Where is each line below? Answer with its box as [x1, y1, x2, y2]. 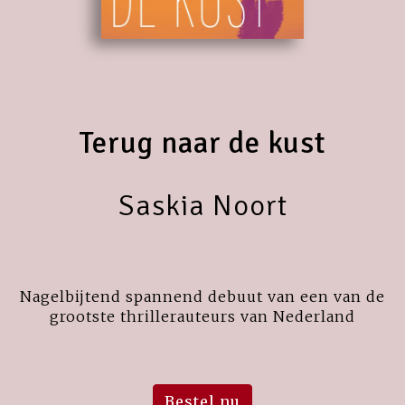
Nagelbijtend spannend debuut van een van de [20, 287, 385, 306]
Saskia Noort [118, 187, 287, 223]
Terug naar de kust [80, 124, 325, 162]
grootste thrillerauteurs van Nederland [50, 306, 355, 325]
